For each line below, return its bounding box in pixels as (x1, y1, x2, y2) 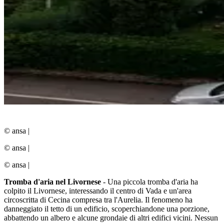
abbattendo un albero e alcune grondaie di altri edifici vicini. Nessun (4, 213, 218, 222)
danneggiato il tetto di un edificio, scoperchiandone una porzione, (4, 204, 209, 213)
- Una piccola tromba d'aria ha (101, 177, 198, 186)
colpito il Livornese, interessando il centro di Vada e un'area (4, 186, 191, 195)
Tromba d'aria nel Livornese (4, 177, 101, 186)
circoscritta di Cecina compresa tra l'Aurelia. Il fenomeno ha (4, 195, 192, 204)
